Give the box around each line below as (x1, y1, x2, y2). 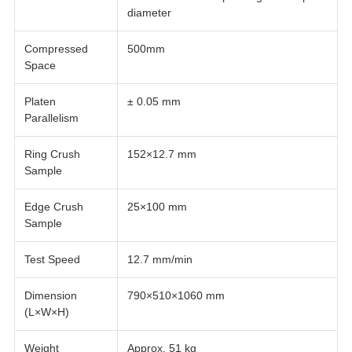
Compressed (24, 42, 88, 56)
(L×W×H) (24, 306, 69, 319)
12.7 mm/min (126, 253, 192, 266)
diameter (126, 6, 171, 20)
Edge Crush (24, 200, 83, 214)
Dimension (24, 289, 77, 302)
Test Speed (24, 253, 80, 266)
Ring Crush (24, 148, 80, 161)
